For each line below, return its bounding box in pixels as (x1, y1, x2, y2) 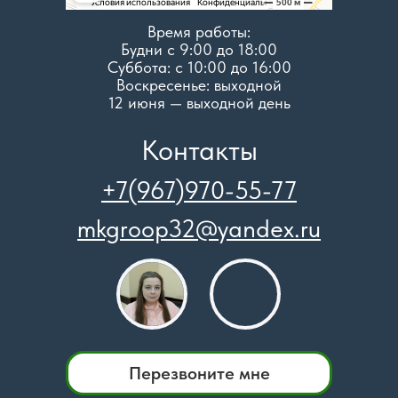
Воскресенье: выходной (116, 76, 282, 94)
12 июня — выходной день (107, 93, 291, 112)
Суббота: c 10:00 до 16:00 (107, 58, 291, 76)
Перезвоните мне (128, 362, 270, 384)
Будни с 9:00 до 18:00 (121, 40, 277, 59)
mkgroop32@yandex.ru (77, 213, 321, 243)
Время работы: (147, 22, 251, 41)
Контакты (140, 133, 258, 167)
